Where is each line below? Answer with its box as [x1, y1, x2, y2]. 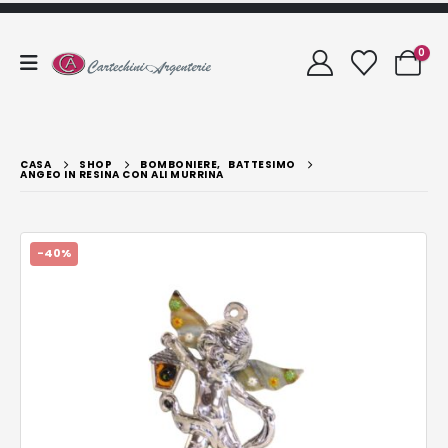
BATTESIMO [228, 156, 296, 172]
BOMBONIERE [140, 156, 217, 172]
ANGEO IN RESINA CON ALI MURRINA [20, 166, 224, 182]
